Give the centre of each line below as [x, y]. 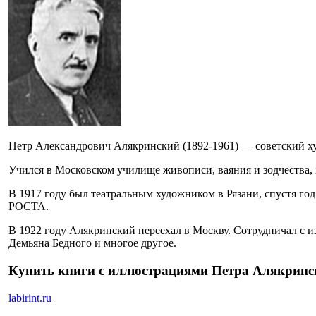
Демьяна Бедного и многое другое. [92, 243]
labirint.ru [30, 298]
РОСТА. [29, 207]
